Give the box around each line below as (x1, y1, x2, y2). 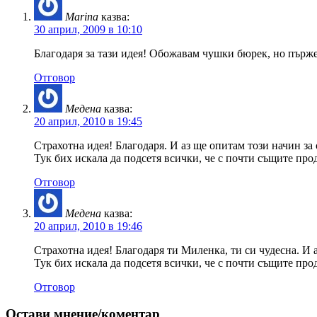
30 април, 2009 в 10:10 (34, 23, 142, 35)
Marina (65, 10, 98, 23)
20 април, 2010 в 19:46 (34, 219, 142, 232)
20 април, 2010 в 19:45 (34, 115, 142, 127)
